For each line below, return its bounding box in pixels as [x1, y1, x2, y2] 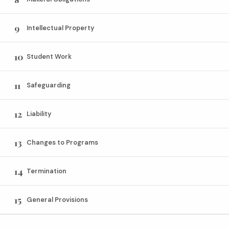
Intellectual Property [27, 24, 95, 32]
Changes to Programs [27, 138, 98, 147]
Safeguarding [27, 81, 71, 89]
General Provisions [27, 195, 88, 204]
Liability [27, 109, 52, 118]
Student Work [27, 52, 72, 61]
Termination [27, 167, 66, 175]
